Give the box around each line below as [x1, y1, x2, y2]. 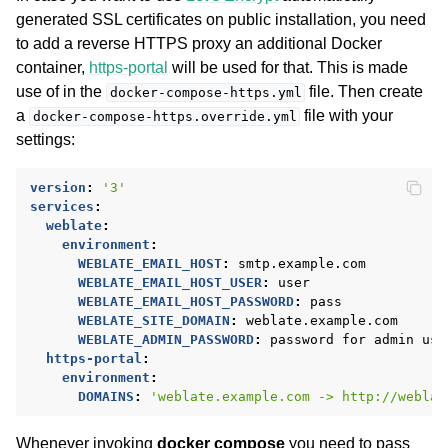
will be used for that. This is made [168, 58, 408, 76]
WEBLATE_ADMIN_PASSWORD [78, 331, 254, 347]
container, [16, 58, 89, 76]
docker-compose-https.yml [109, 84, 302, 100]
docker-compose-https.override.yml [32, 108, 297, 124]
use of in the [16, 82, 106, 100]
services [30, 198, 94, 214]
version [30, 179, 86, 195]
